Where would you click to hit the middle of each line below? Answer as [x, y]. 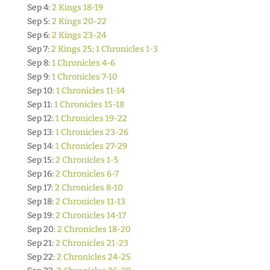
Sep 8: [39, 63]
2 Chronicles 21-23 [92, 243]
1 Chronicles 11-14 [90, 91]
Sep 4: [39, 8]
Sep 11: [40, 105]
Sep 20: [42, 229]
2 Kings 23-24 [79, 35]
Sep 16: [41, 174]
